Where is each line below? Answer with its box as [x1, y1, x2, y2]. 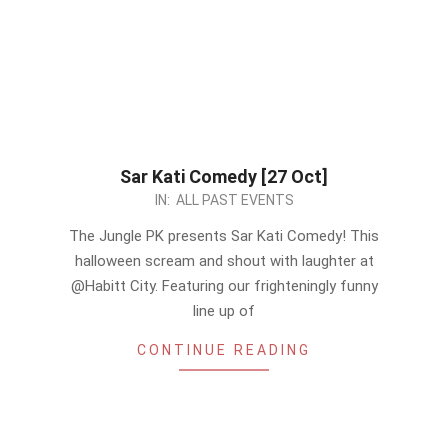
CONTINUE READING [137, 342, 311, 358]
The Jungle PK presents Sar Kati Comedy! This [69, 227, 379, 245]
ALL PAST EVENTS [175, 192, 294, 208]
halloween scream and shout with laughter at [74, 252, 374, 270]
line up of [193, 302, 255, 320]
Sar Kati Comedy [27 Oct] [120, 166, 328, 187]
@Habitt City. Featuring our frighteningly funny [70, 277, 378, 295]
